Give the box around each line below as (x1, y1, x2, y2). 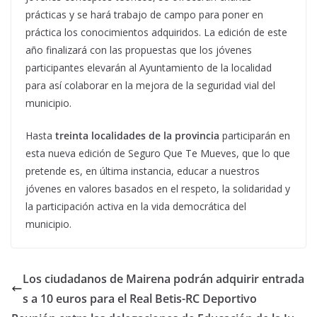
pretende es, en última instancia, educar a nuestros (25, 164, 260, 178)
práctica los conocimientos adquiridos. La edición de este (25, 25, 287, 39)
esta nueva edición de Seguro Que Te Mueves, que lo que (25, 146, 290, 160)
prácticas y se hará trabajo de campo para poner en (25, 8, 263, 21)
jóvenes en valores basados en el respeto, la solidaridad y (25, 182, 290, 195)
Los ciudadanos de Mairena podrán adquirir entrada (23, 271, 304, 287)
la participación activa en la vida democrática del (25, 200, 246, 213)
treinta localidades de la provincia (55, 129, 219, 142)
